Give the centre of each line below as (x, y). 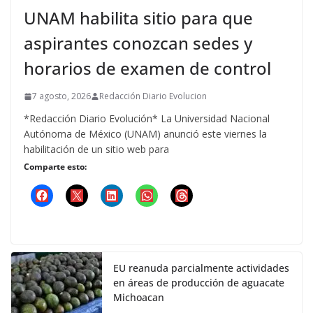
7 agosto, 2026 (61, 96)
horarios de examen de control (147, 68)
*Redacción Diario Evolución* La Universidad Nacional (147, 118)
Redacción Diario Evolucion (153, 96)
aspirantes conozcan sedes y (138, 43)
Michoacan (139, 297)
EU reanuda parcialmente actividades (201, 268)
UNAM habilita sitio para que (138, 18)
